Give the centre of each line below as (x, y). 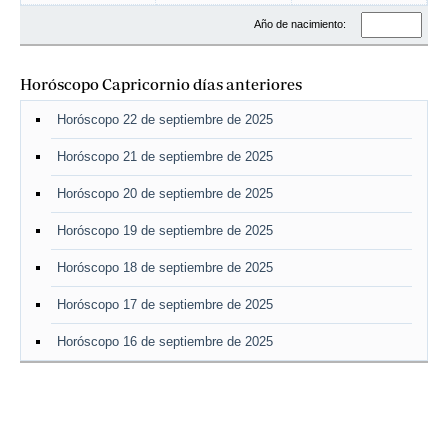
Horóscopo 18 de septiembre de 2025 (165, 267)
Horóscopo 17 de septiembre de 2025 (165, 304)
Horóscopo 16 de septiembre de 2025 (165, 341)
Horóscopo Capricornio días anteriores (161, 84)
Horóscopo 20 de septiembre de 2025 (165, 193)
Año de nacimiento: (301, 23)
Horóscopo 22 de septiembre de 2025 (165, 119)
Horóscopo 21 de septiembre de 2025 (165, 156)
